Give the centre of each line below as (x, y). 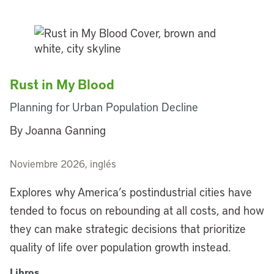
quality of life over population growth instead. (120, 247)
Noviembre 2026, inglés (63, 163)
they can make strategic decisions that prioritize (128, 228)
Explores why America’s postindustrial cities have (131, 192)
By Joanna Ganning (58, 130)
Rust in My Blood (62, 84)
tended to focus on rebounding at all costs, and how (137, 210)
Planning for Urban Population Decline (104, 107)
